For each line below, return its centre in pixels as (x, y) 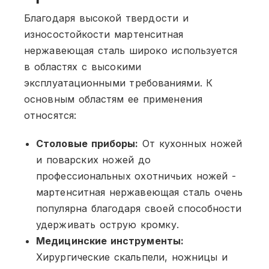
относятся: (50, 115)
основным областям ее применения (113, 99)
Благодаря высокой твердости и (106, 18)
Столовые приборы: (87, 143)
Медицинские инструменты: (110, 240)
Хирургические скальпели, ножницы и (132, 257)
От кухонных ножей (190, 143)
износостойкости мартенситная (104, 34)
